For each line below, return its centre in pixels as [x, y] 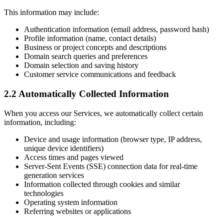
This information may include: [51, 12]
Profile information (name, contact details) [90, 38]
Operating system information [71, 202]
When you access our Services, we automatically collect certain [103, 113]
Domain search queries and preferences [86, 56]
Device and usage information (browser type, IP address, [113, 139]
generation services [54, 175]
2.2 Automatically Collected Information [86, 93]
